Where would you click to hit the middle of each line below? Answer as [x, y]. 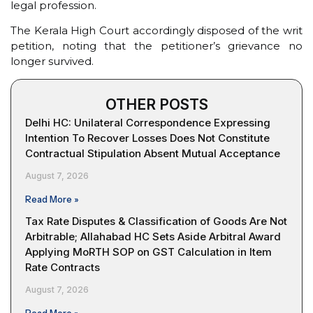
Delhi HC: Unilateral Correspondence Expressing [148, 123]
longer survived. [52, 61]
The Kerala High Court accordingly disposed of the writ [156, 30]
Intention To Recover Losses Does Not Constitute [147, 138]
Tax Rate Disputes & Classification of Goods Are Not [156, 221]
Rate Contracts [63, 268]
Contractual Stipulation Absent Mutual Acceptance [153, 154]
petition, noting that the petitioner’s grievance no [156, 45]
